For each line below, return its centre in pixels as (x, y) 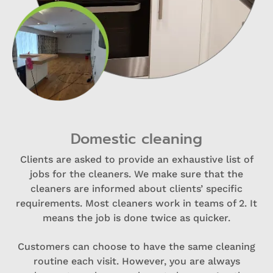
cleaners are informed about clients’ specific (136, 189)
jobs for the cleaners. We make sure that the (136, 174)
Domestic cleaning (136, 139)
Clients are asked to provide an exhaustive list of (136, 160)
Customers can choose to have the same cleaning (136, 247)
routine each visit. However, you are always (136, 261)
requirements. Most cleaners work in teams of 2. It (136, 204)
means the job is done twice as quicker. (136, 218)
